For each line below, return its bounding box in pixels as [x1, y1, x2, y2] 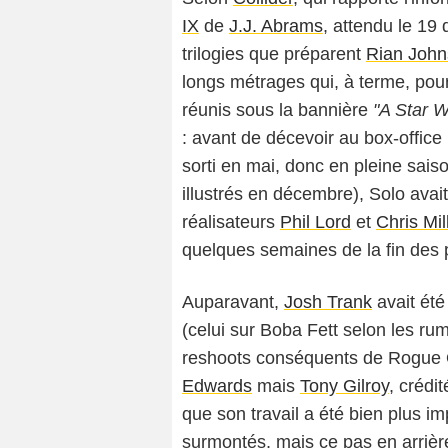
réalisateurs [182, 212, 280, 233]
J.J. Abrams [229, 16, 323, 37]
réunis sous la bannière [182, 100, 373, 121]
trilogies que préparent [182, 44, 366, 65]
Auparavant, [182, 292, 284, 313]
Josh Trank [284, 292, 372, 313]
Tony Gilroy [300, 376, 389, 397]
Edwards [182, 376, 252, 397]
